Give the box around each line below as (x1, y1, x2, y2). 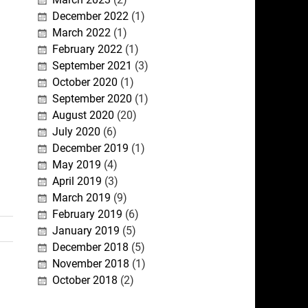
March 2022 (52, 26, 111, 40)
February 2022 (52, 43, 122, 56)
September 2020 (52, 92, 132, 106)
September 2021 (52, 59, 132, 73)
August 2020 (52, 109, 114, 122)
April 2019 (52, 175, 102, 188)
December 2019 (52, 142, 129, 155)
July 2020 (52, 125, 100, 139)
